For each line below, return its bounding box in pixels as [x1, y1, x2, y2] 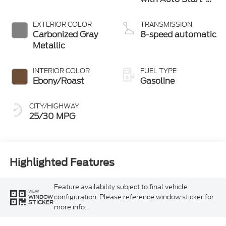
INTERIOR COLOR [32, 66, 90, 76]
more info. [53, 202, 86, 212]
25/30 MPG [29, 110, 75, 122]
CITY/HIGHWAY [29, 101, 79, 111]
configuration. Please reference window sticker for [53, 192, 214, 202]
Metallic [32, 39, 65, 51]
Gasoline [140, 75, 175, 87]
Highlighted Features [9, 156, 115, 169]
